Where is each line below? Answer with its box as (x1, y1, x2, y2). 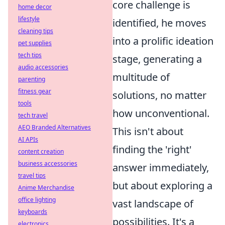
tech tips (18, 51, 42, 59)
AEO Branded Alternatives (18, 123, 91, 132)
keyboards (18, 207, 47, 216)
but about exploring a (113, 179, 212, 192)
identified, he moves (113, 16, 206, 30)
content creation (18, 147, 64, 156)
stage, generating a (113, 52, 202, 66)
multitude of (113, 70, 170, 84)
